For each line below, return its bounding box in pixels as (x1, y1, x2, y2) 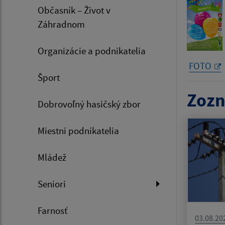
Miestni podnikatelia (38, 125, 119, 137)
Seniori (38, 178, 66, 190)
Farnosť (38, 204, 67, 217)
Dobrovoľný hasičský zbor (38, 98, 141, 110)
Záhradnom (38, 18, 85, 31)
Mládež (38, 151, 66, 164)
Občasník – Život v (38, 4, 110, 17)
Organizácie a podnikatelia (38, 45, 146, 57)
